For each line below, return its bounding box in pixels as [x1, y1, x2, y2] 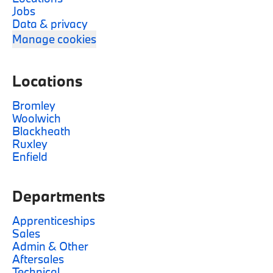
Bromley [12, 98, 55, 113]
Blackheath [12, 124, 71, 138]
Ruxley [12, 136, 48, 151]
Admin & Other [12, 239, 88, 253]
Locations [12, 71, 83, 91]
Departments [12, 186, 105, 206]
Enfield [12, 149, 48, 164]
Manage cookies [12, 32, 96, 46]
